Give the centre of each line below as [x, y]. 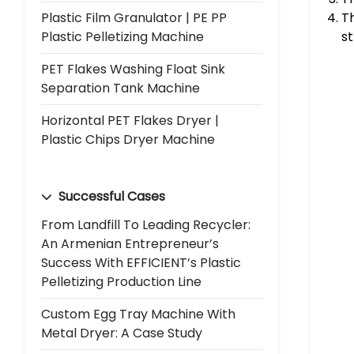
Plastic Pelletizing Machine [122, 36]
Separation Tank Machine [121, 88]
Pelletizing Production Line [121, 281]
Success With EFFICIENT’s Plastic [141, 262]
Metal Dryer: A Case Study [122, 333]
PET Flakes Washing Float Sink [133, 69]
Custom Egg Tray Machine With [138, 314]
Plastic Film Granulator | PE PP [134, 17]
